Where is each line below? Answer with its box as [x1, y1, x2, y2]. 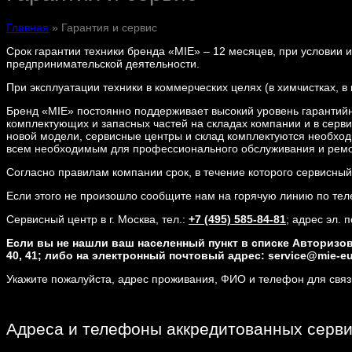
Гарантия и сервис [61, 21, 157, 35]
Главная [6, 21, 49, 35]
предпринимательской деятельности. [6, 57, 200, 71]
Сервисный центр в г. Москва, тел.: [6, 213, 189, 226]
